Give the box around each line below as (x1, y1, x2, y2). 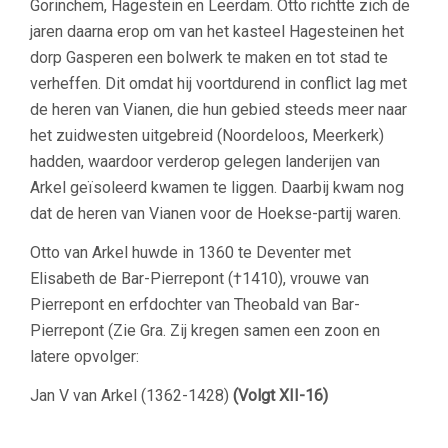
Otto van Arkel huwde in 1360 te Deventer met (30, 242, 351, 262)
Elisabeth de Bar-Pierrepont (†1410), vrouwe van (30, 268, 369, 288)
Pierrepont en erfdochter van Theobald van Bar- (30, 294, 360, 314)
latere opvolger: (30, 346, 139, 366)
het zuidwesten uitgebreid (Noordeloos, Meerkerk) (30, 125, 384, 145)
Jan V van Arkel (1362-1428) (30, 385, 233, 405)
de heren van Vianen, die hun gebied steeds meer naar (30, 99, 407, 119)
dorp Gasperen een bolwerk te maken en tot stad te (30, 47, 388, 67)
